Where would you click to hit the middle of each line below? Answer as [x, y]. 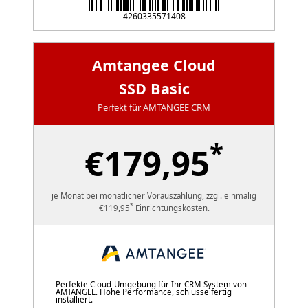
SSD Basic [154, 88]
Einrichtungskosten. [171, 208]
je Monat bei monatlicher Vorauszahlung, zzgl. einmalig [154, 195]
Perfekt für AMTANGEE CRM [154, 107]
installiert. [74, 299]
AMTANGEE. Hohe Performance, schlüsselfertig [144, 291]
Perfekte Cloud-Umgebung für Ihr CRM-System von [151, 284]
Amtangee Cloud [154, 65]
